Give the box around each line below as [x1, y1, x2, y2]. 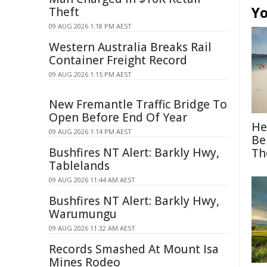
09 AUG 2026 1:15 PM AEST [49, 70, 132, 79]
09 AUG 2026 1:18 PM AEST [49, 21, 132, 30]
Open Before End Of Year [49, 110, 187, 125]
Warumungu [49, 206, 117, 222]
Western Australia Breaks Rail [49, 39, 212, 55]
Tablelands [49, 158, 110, 173]
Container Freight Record [49, 52, 187, 68]
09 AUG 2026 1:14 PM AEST [49, 127, 132, 136]
